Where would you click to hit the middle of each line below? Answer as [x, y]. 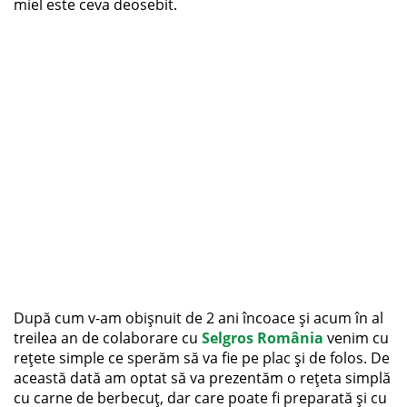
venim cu [356, 338]
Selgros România [263, 338]
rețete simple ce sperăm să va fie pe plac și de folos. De [202, 357]
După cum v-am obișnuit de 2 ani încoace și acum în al [199, 318]
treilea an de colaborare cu [108, 338]
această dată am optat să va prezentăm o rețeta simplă [202, 377]
